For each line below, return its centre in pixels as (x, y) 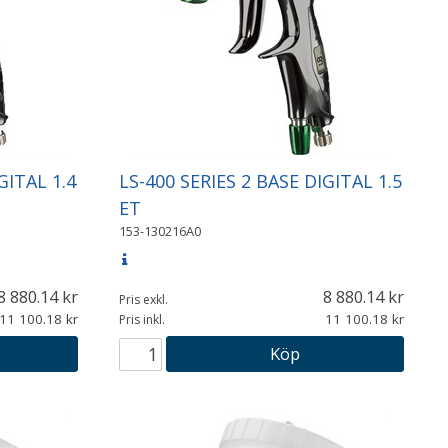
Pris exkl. (143, 299)
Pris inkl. (141, 319)
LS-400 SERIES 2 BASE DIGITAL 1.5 (260, 181)
